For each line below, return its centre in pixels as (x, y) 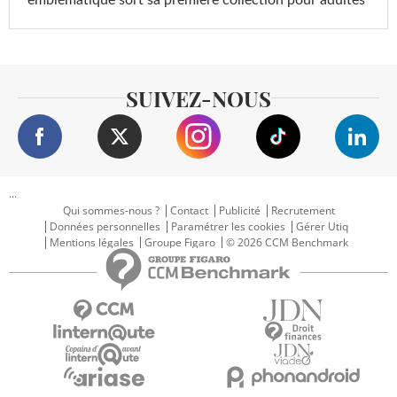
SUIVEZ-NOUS (198, 98)
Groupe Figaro (180, 242)
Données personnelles (105, 226)
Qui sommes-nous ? (111, 210)
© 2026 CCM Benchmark (287, 242)
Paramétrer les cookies (228, 226)
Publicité (239, 210)
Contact (189, 210)
